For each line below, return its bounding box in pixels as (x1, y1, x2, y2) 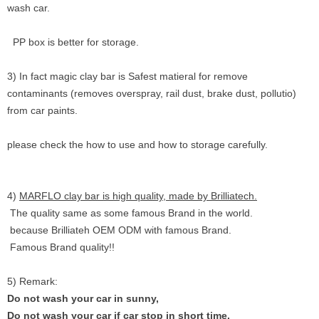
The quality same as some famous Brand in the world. (7, 207, 253, 219)
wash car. (7, 2, 50, 14)
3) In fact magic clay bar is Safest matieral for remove (7, 70, 248, 82)
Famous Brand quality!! (7, 241, 115, 253)
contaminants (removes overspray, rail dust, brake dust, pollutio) (7, 88, 296, 99)
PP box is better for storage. (7, 36, 139, 48)
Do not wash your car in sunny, (7, 293, 159, 304)
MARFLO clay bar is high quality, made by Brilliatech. (19, 190, 257, 202)
